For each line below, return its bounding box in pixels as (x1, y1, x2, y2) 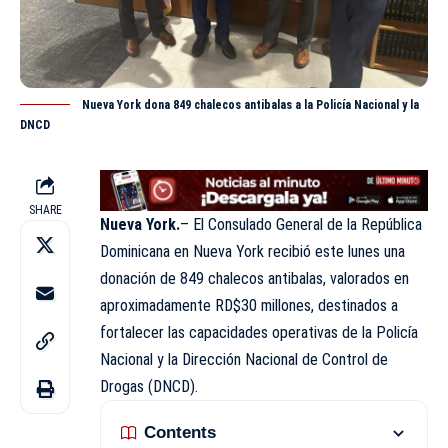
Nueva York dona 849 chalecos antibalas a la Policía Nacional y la (82, 98, 419, 113)
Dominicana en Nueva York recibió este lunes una (100, 241, 405, 261)
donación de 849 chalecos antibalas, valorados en (100, 268, 409, 288)
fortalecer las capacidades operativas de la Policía (100, 322, 418, 342)
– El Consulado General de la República (180, 214, 422, 234)
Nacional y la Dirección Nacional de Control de (100, 349, 388, 369)
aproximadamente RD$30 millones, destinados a (100, 295, 398, 315)
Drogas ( (100, 376, 153, 396)
